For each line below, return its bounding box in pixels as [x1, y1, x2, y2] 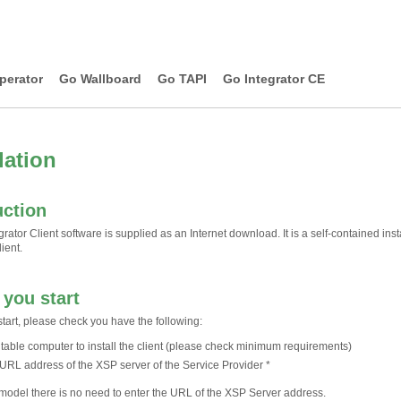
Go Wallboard [59, 72, 141, 86]
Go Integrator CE [223, 72, 325, 86]
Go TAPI [158, 72, 207, 86]
